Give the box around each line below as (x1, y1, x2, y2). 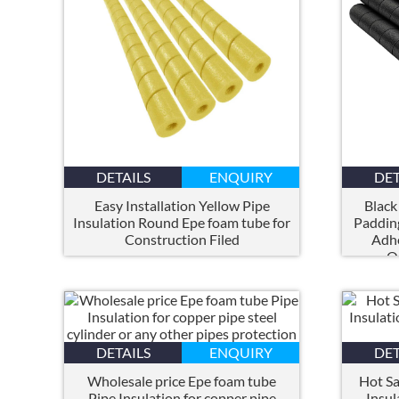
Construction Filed (124, 231, 240, 248)
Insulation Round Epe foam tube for (73, 214, 290, 232)
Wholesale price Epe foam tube (87, 372, 276, 390)
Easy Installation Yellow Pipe (94, 197, 270, 215)
